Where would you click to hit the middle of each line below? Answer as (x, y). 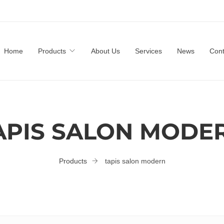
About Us (105, 51)
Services (148, 51)
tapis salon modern (135, 161)
